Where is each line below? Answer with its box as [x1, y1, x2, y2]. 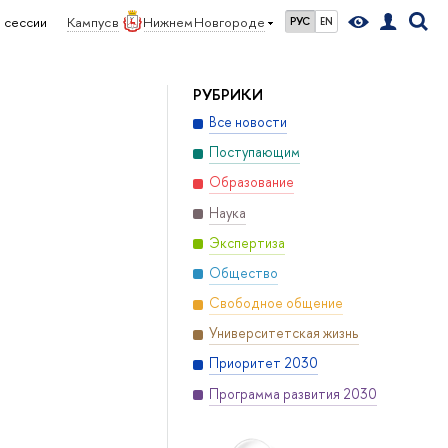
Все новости [208, 113, 287, 132]
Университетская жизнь [208, 324, 359, 343]
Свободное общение [208, 294, 343, 313]
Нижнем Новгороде [142, 13, 265, 31]
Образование [208, 173, 294, 192]
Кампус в [66, 13, 119, 31]
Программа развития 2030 [208, 384, 377, 403]
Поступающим [208, 143, 300, 162]
